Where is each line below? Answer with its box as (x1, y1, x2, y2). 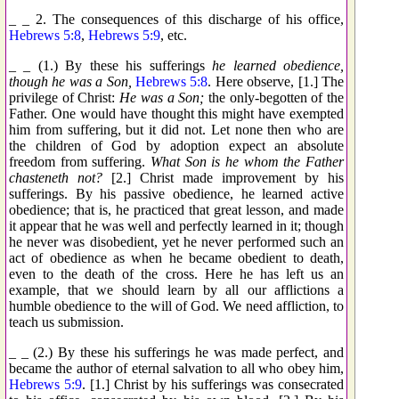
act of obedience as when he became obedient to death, (9, 249, 344, 265)
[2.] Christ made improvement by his (102, 169, 344, 185)
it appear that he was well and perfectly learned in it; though (9, 217, 344, 233)
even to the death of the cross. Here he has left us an (9, 265, 344, 281)
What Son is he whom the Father (151, 153, 344, 169)
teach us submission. (9, 313, 124, 330)
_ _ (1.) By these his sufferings (9, 57, 213, 73)
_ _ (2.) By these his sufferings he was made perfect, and (9, 344, 344, 360)
